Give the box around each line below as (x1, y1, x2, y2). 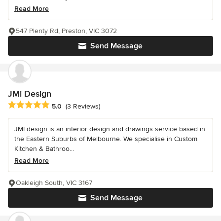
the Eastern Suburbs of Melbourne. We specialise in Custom (14, 135, 197, 144)
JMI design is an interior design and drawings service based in (14, 125, 205, 134)
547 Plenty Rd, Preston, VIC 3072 (16, 27, 117, 36)
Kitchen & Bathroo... (14, 145, 74, 153)
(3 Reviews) (66, 102, 100, 110)
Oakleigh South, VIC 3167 (16, 179, 92, 187)
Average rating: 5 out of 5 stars (7, 100, 113, 110)
